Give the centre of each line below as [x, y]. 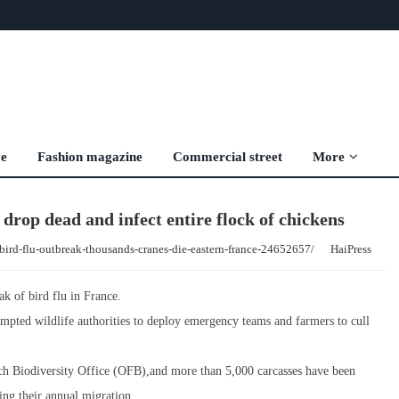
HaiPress [351, 249]
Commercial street [228, 157]
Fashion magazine [90, 157]
